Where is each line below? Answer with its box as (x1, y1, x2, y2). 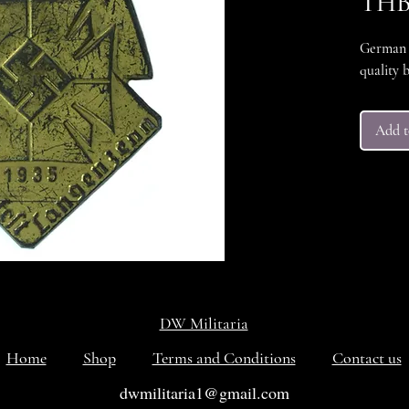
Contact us (331, 348, 402, 368)
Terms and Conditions (152, 348, 296, 368)
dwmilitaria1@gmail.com (120, 382, 289, 404)
